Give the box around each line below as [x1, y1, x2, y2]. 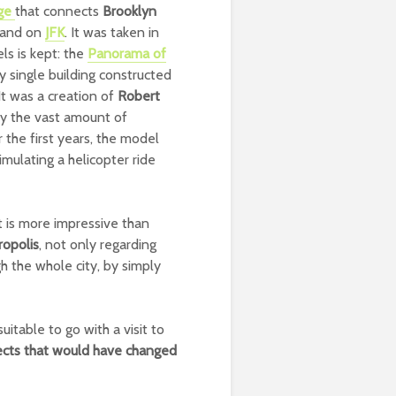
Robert [118, 88, 160, 104]
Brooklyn [103, 3, 156, 19]
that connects [15, 3, 103, 19]
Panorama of [88, 45, 166, 62]
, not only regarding [39, 236, 156, 253]
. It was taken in [65, 24, 159, 41]
